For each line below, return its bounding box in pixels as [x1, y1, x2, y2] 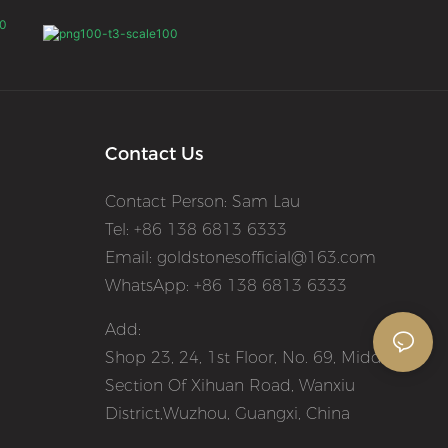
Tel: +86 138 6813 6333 [104, 220, 292, 240]
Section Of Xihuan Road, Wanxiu [104, 376, 355, 396]
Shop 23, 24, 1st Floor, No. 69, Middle [104, 348, 395, 368]
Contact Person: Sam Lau [104, 192, 300, 212]
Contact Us [104, 143, 203, 166]
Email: [104, 248, 157, 268]
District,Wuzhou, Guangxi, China [104, 404, 350, 424]
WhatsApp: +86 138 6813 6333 [104, 276, 347, 296]
